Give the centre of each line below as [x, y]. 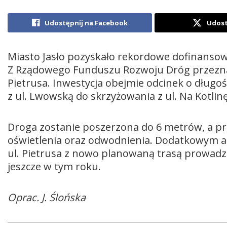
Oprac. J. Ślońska [47, 197]
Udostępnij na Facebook [86, 23]
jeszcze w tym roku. [54, 166]
